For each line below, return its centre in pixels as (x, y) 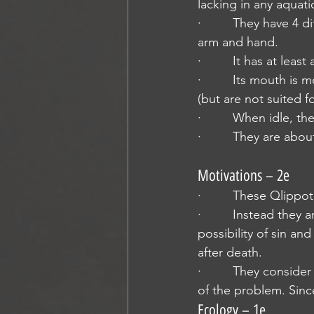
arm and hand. (238, 42)
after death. (230, 252)
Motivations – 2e (244, 176)
